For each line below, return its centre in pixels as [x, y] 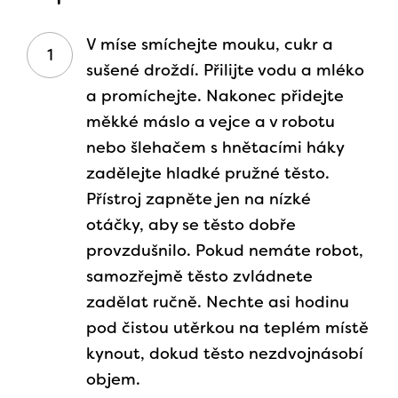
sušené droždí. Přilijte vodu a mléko [225, 71]
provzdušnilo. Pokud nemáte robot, [225, 251]
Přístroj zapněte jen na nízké [199, 199]
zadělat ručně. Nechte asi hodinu [218, 302]
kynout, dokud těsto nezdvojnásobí [225, 354]
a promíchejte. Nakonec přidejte [215, 96]
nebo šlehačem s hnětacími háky [215, 148]
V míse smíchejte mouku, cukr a [210, 45]
